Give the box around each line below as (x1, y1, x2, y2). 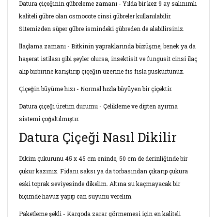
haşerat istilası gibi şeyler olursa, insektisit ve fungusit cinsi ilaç (19, 55, 197, 62)
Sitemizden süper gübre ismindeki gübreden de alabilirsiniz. (19, 25, 185, 32)
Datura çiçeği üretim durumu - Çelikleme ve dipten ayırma (19, 102, 178, 110)
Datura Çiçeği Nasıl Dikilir (19, 129, 177, 145)
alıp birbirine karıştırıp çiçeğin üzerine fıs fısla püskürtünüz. (19, 67, 185, 75)
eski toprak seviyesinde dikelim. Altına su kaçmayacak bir (19, 180, 180, 187)
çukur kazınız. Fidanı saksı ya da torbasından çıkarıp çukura (19, 167, 188, 175)
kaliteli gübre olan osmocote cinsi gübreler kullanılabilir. (19, 12, 171, 20)
